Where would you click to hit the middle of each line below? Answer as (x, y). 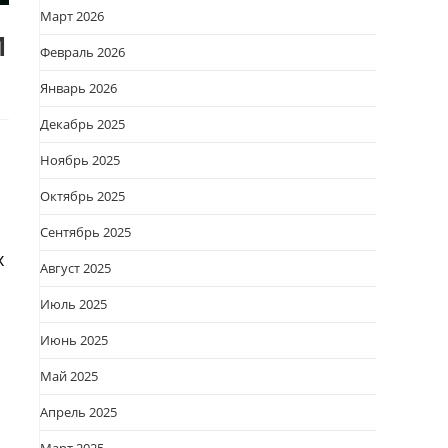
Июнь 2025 (74, 340)
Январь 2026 (78, 88)
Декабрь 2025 (82, 124)
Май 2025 (69, 376)
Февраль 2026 (82, 52)
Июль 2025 (73, 304)
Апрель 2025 (78, 412)
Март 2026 (72, 16)
